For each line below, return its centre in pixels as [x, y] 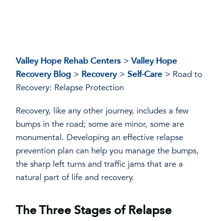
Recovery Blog [43, 74]
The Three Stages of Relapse [94, 211]
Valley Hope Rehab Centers [68, 61]
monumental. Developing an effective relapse [99, 138]
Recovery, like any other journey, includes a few [102, 111]
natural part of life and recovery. [75, 178]
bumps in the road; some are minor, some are [100, 124]
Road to [187, 74]
